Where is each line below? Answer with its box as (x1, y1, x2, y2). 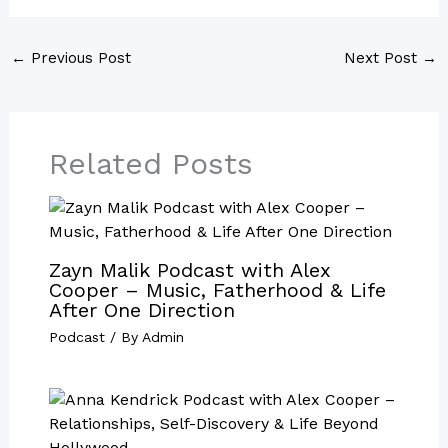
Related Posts (48, 146, 253, 182)
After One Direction (48, 298, 235, 323)
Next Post (344, 49, 423, 68)
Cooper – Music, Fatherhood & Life (48, 278, 386, 303)
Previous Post (25, 49, 131, 68)
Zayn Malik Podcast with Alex (48, 258, 331, 283)
